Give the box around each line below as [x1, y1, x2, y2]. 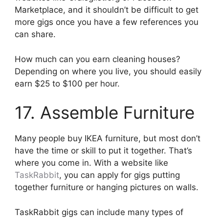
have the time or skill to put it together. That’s [15, 146, 192, 156]
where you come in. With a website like [15, 158, 168, 168]
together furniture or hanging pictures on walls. [15, 182, 198, 193]
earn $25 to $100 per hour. [15, 78, 120, 88]
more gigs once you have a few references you [15, 17, 198, 27]
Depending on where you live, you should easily [15, 66, 201, 76]
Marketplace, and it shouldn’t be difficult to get [15, 5, 198, 15]
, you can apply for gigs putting [59, 170, 180, 180]
